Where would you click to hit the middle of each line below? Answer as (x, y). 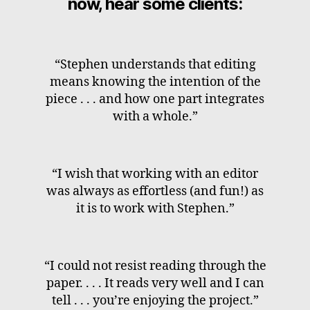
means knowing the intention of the (155, 82)
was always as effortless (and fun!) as (155, 191)
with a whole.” (155, 116)
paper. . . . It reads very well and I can (155, 283)
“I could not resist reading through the (155, 266)
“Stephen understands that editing (155, 64)
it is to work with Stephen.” (155, 208)
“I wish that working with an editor (155, 174)
